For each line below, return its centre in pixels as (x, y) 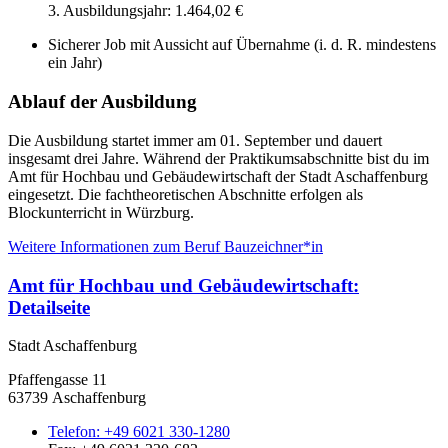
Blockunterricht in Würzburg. (101, 212)
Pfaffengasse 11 (57, 380)
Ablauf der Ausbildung (102, 102)
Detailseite (49, 307)
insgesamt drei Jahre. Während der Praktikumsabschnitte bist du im (218, 158)
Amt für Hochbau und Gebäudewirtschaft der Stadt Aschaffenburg (218, 176)
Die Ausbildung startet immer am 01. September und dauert (195, 140)
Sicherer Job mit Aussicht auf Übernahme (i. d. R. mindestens (242, 45)
